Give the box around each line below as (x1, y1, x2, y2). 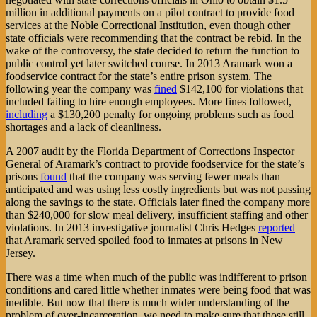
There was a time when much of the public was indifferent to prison (6, 271, 307, 284)
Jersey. (6, 247, 35, 260)
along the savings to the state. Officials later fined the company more (6, 196, 310, 209)
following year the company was (6, 83, 154, 96)
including (6, 108, 47, 121)
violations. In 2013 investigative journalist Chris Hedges (6, 221, 258, 234)
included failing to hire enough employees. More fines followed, (6, 96, 292, 108)
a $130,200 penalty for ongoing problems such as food (47, 108, 294, 121)
